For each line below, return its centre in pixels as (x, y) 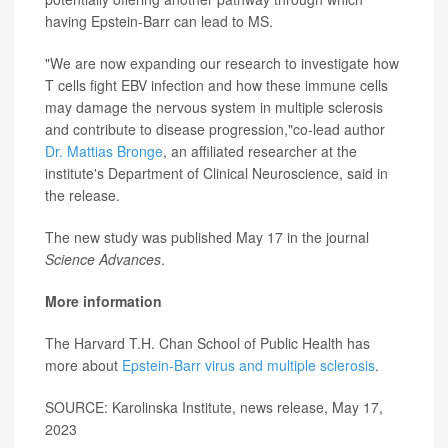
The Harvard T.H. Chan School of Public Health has (207, 343)
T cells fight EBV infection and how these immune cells (216, 85)
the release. (82, 195)
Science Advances (103, 259)
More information (103, 301)
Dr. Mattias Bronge (104, 151)
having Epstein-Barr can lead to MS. (159, 21)
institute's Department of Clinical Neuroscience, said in (216, 173)
